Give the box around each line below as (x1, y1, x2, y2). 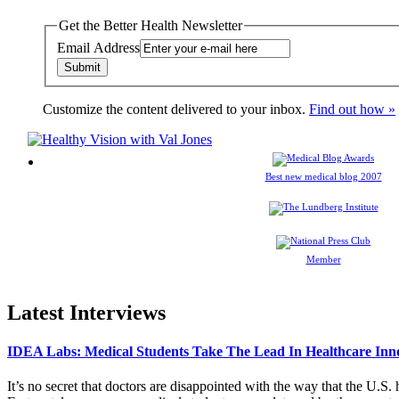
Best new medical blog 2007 (265, 171, 382, 182)
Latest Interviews (7, 300, 166, 324)
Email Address (57, 40, 140, 55)
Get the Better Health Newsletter (59, 18, 242, 34)
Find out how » (309, 102, 395, 117)
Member (305, 254, 341, 265)
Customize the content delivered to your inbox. (43, 102, 309, 117)
